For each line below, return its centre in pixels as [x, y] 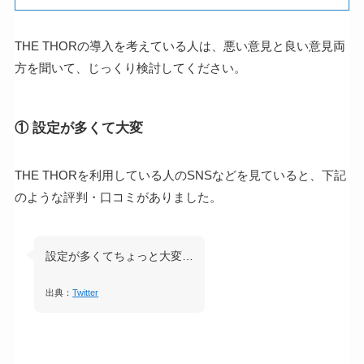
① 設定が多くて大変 [78, 128]
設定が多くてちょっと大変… [120, 256]
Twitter [86, 293]
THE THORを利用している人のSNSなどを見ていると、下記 [180, 175]
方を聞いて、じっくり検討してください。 [130, 67]
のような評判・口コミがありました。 [118, 197]
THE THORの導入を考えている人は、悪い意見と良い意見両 [180, 45]
